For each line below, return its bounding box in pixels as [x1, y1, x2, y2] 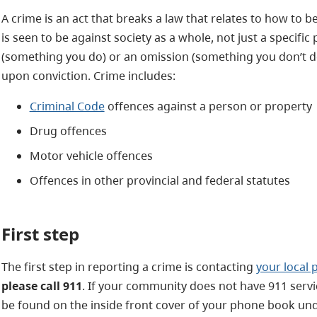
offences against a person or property [104, 98, 312, 114]
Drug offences [29, 122, 107, 139]
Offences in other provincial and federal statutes [29, 172, 290, 188]
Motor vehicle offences [29, 147, 153, 163]
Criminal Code [29, 98, 105, 114]
